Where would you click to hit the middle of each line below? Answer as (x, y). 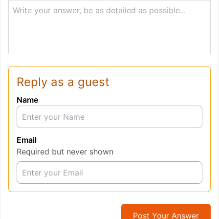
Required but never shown (65, 152)
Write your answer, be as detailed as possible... (99, 11)
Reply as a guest (63, 82)
